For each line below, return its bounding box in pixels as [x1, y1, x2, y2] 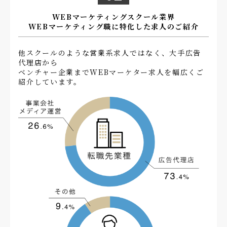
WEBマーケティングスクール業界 [52, 11, 175, 22]
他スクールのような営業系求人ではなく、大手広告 [18, 47, 201, 58]
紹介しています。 [18, 76, 82, 87]
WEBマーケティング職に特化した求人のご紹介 [28, 21, 199, 31]
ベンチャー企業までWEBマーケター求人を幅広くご [18, 66, 204, 77]
